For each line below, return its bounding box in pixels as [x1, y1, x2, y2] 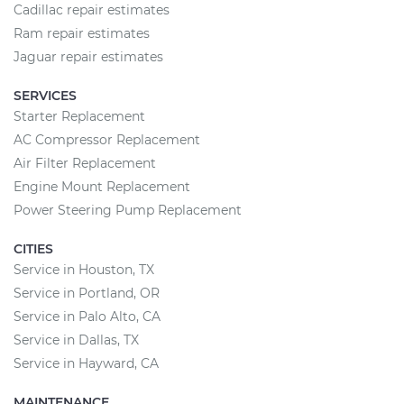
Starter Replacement [14, 108, 145, 124]
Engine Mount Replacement [14, 179, 190, 195]
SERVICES [14, 87, 77, 104]
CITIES [14, 241, 53, 257]
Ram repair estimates [14, 25, 150, 41]
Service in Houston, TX [14, 262, 154, 278]
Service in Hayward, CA [14, 355, 159, 372]
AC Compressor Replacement [14, 132, 200, 148]
